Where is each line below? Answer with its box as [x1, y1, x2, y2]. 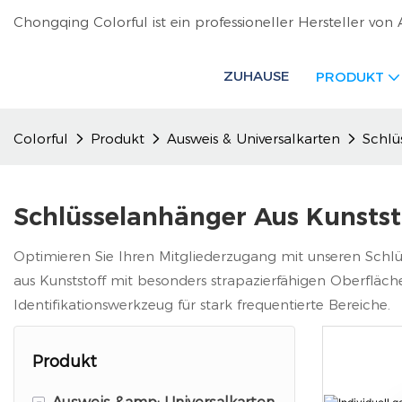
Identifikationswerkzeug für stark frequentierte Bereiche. [13, 296, 390, 314]
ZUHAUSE [223, 66, 289, 84]
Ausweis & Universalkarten [167, 130, 340, 148]
